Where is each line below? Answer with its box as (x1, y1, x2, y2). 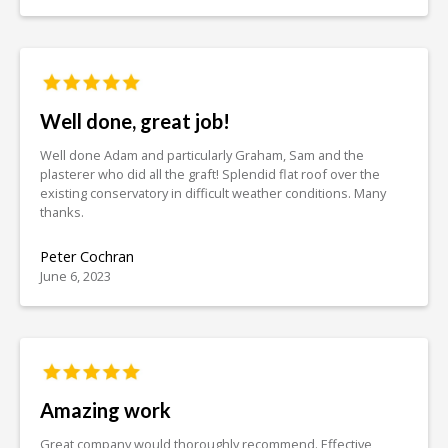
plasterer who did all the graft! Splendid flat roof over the (40, 164, 380, 183)
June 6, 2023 (40, 266, 111, 285)
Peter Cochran (40, 246, 134, 266)
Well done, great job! (40, 108, 230, 133)
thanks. (40, 202, 84, 221)
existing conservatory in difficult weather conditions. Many (40, 183, 386, 202)
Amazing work (40, 398, 171, 423)
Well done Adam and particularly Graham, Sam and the (40, 145, 364, 164)
